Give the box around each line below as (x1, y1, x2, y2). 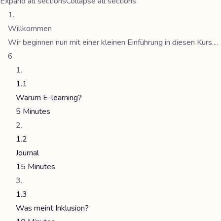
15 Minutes (16, 161, 55, 172)
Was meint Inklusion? (16, 203, 89, 214)
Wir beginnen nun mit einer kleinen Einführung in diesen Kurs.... (8, 37, 218, 48)
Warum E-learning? (16, 92, 82, 103)
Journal (16, 147, 39, 158)
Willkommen (8, 23, 52, 34)
